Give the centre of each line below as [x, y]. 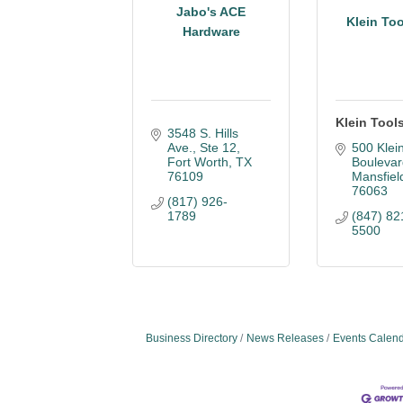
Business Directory [192, 338]
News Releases [285, 338]
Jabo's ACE [211, 11]
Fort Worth [197, 162]
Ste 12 [218, 148]
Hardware [211, 31]
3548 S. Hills [202, 133]
